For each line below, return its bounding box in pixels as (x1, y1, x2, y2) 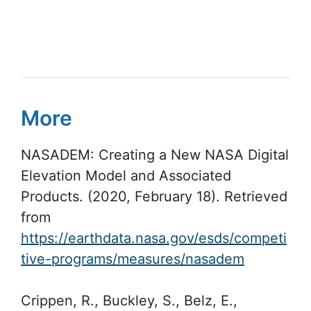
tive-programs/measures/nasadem (21, 250, 244, 267)
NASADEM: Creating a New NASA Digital (21, 146, 289, 163)
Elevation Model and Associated (21, 167, 231, 184)
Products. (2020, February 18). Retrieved (21, 187, 287, 205)
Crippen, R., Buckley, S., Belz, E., (21, 292, 237, 309)
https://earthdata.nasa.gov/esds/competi (21, 229, 287, 246)
